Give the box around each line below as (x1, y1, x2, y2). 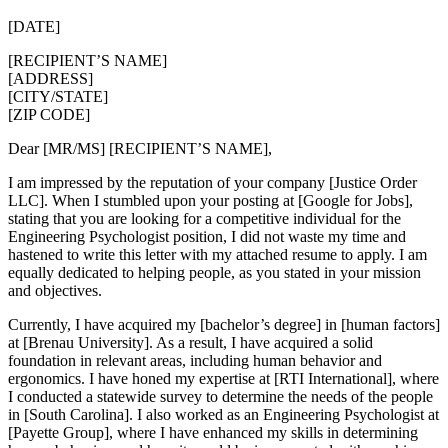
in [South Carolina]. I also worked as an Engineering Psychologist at (8, 405, 439, 423)
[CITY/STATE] (8, 87, 108, 105)
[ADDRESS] (8, 69, 93, 87)
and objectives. (8, 281, 102, 299)
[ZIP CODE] (8, 105, 90, 123)
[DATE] (8, 17, 60, 35)
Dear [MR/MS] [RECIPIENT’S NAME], (8, 139, 276, 157)
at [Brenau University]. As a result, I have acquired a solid (8, 333, 373, 351)
